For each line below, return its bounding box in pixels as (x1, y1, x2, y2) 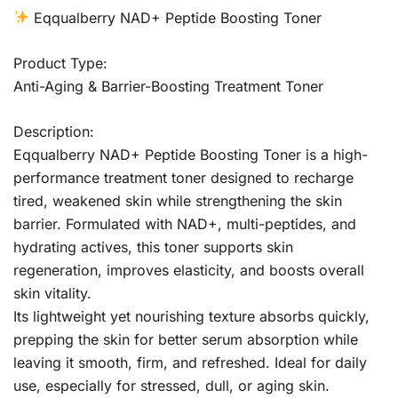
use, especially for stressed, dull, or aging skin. (13, 376, 330, 394)
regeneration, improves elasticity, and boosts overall (13, 260, 364, 279)
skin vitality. (13, 283, 92, 302)
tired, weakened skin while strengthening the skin (13, 191, 342, 210)
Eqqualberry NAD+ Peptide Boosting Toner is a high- (13, 145, 368, 163)
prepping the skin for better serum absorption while (13, 330, 358, 348)
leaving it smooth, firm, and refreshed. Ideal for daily (13, 353, 367, 371)
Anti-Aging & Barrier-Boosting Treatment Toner (13, 76, 323, 95)
